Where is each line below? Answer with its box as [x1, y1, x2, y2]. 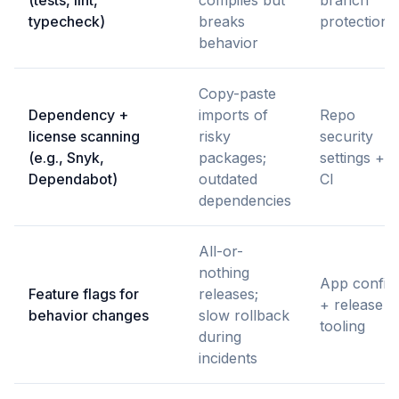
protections [320, 12, 396, 31]
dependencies [199, 191, 291, 210]
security [320, 127, 373, 146]
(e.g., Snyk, [28, 149, 104, 167]
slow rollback [199, 306, 289, 325]
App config [320, 274, 395, 293]
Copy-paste [199, 85, 276, 103]
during [199, 328, 241, 346]
